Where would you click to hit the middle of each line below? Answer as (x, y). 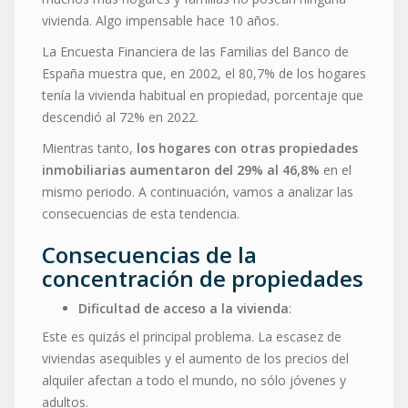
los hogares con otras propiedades (247, 148)
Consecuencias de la (149, 254)
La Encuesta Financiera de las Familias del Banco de (195, 51)
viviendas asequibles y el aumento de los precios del (195, 358)
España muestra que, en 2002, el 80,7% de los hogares (204, 73)
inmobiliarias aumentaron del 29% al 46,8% (181, 169)
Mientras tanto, (89, 148)
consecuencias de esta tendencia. (141, 213)
